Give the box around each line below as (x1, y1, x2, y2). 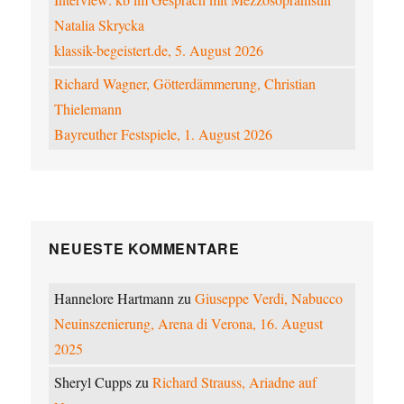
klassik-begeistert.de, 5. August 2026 (54, 41, 264, 60)
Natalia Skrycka (54, 15, 145, 35)
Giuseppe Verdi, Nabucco (195, 289, 344, 308)
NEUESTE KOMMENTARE (49, 238, 240, 260)
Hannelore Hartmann (54, 289, 175, 308)
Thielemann (54, 99, 123, 119)
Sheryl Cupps (54, 372, 133, 392)
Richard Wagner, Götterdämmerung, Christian (54, 74, 317, 94)
